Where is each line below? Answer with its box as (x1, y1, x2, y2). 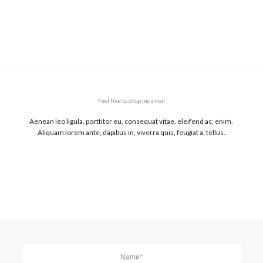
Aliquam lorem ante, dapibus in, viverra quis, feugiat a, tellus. (37, 128, 225, 137)
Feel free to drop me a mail (97, 97, 165, 104)
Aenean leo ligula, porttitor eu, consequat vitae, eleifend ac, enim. (29, 117, 234, 126)
